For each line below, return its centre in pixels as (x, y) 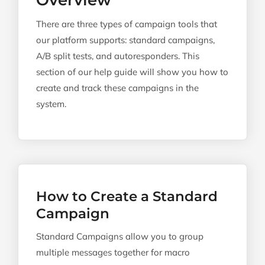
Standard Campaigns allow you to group (120, 236)
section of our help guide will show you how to (132, 72)
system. (51, 104)
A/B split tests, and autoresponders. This (118, 56)
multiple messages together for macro (113, 252)
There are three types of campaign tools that (127, 24)
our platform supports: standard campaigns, (125, 40)
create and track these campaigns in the (117, 88)
